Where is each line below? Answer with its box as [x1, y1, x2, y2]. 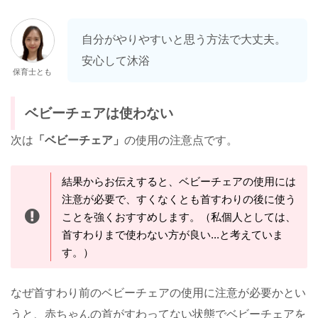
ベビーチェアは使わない [25, 106, 173, 121]
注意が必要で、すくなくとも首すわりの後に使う [62, 193, 296, 206]
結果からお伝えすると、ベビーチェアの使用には [62, 175, 296, 188]
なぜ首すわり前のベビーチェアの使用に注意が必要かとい [11, 287, 306, 300]
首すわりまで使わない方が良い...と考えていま [62, 229, 283, 241]
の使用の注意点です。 [124, 134, 238, 147]
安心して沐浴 [82, 55, 150, 67]
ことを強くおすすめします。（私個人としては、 [62, 211, 296, 224]
